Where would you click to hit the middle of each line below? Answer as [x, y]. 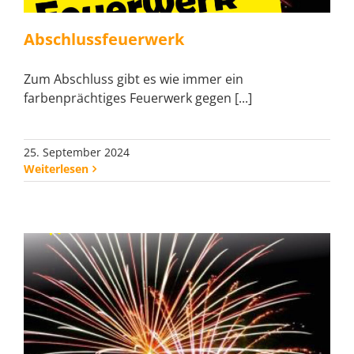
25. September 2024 [77, 153]
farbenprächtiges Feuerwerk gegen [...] [138, 98]
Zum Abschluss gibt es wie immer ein [134, 79]
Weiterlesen [56, 169]
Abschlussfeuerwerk [104, 40]
